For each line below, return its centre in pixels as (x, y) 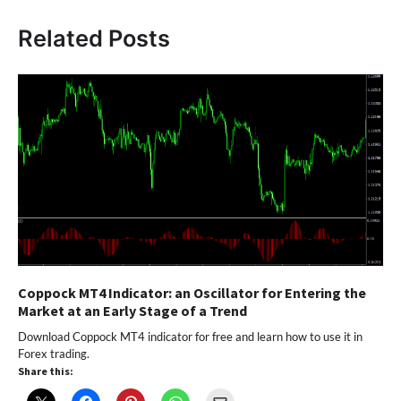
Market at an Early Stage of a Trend (132, 310)
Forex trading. (54, 353)
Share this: (46, 371)
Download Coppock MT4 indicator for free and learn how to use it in (190, 336)
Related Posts (94, 38)
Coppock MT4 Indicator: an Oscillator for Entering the (192, 292)
